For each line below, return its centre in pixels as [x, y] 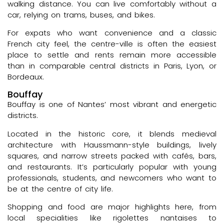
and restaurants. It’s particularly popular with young [112, 166]
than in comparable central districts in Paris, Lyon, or [112, 65]
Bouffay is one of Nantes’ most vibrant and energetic [112, 104]
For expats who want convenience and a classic [112, 32]
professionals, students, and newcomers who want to [112, 177]
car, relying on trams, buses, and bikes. [81, 14]
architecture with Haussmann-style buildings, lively [112, 144]
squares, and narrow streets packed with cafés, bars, [112, 155]
